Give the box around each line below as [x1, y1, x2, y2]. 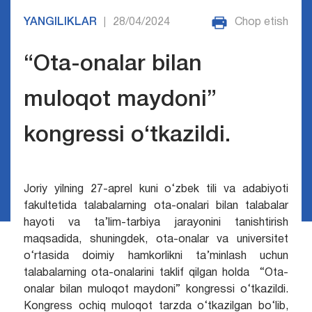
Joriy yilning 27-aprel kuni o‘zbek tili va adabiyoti [23, 185, 289, 195]
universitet [228, 235, 289, 245]
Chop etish [235, 17, 289, 27]
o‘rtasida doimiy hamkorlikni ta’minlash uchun [23, 251, 289, 262]
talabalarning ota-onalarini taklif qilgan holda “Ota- [23, 268, 289, 279]
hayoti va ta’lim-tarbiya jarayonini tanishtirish [23, 218, 289, 228]
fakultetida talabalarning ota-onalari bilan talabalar [23, 201, 289, 212]
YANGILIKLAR [23, 17, 97, 27]
